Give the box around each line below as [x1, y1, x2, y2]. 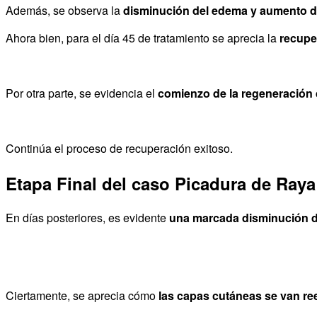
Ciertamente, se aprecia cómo [6, 287, 158, 304]
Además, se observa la [6, 2, 123, 19]
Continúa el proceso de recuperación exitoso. [6, 140, 233, 157]
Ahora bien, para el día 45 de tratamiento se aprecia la [6, 30, 279, 47]
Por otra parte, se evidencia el [6, 85, 158, 102]
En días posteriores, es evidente [6, 209, 169, 226]
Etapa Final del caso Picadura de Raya [6, 171, 316, 196]
